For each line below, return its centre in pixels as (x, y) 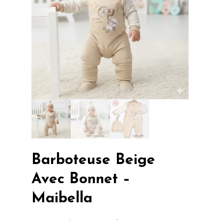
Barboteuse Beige (93, 160)
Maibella (62, 198)
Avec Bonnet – (81, 179)
